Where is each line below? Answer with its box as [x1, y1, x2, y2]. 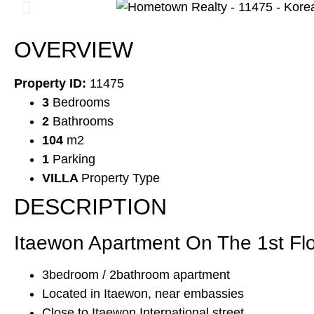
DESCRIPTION [14, 194, 167, 220]
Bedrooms [53, 95, 110, 110]
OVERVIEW [14, 37, 133, 63]
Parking [53, 152, 95, 167]
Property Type [81, 171, 160, 186]
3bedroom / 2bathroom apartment [42, 268, 230, 282]
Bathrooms [53, 114, 114, 129]
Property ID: [14, 76, 86, 91]
